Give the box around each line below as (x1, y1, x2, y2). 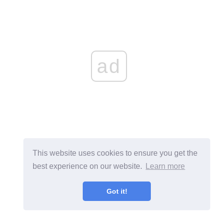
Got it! (106, 187, 127, 196)
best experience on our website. (33, 162, 145, 171)
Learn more (145, 162, 185, 171)
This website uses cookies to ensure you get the (33, 148, 198, 157)
